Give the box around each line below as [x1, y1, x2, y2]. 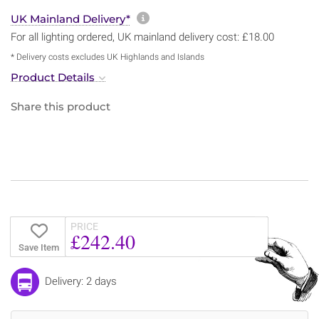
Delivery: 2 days [45, 274, 117, 288]
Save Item [18, 241, 59, 253]
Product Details [11, 70, 95, 84]
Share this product [11, 99, 110, 113]
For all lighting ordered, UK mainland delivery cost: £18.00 [11, 30, 274, 43]
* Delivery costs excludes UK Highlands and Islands [11, 51, 204, 62]
